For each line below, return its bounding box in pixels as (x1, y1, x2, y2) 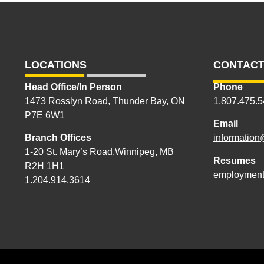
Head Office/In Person (25, 81, 122, 92)
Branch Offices (25, 133, 91, 143)
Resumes (213, 155, 256, 166)
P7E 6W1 (25, 110, 65, 120)
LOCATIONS (25, 58, 87, 71)
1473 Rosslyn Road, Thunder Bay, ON (25, 95, 185, 106)
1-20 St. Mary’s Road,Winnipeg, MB (25, 147, 174, 157)
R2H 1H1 (25, 161, 64, 171)
